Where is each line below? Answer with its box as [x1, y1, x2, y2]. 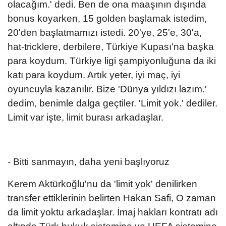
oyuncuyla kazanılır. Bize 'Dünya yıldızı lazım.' [8, 83, 207, 94]
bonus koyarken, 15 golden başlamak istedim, [8, 13, 207, 24]
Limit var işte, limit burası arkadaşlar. [8, 111, 163, 123]
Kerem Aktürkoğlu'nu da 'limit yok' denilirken [8, 178, 197, 189]
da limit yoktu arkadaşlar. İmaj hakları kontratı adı [8, 206, 218, 217]
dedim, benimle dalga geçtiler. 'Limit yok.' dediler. [8, 97, 217, 108]
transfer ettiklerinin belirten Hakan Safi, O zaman [8, 192, 216, 203]
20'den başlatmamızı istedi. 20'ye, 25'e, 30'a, [8, 27, 202, 38]
